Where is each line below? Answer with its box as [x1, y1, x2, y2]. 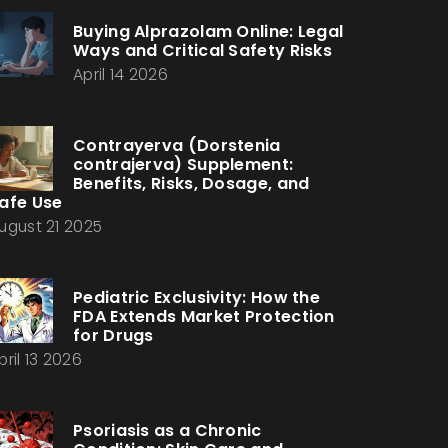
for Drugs [73, 324, 154, 347]
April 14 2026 [73, 64, 168, 85]
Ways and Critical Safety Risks [73, 39, 333, 62]
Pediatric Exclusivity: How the [73, 286, 321, 309]
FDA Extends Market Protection [73, 305, 335, 328]
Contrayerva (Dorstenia [73, 134, 281, 157]
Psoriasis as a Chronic [73, 419, 262, 442]
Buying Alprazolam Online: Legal [73, 20, 344, 43]
